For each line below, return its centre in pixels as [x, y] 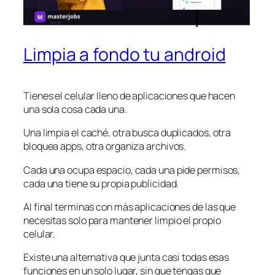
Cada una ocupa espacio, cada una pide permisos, [132, 170]
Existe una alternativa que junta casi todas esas [126, 258]
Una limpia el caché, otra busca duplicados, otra [127, 133]
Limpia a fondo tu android [125, 55]
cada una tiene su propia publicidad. [101, 183]
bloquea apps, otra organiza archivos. [105, 146]
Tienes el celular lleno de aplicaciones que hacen [130, 96]
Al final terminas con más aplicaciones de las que [130, 207]
